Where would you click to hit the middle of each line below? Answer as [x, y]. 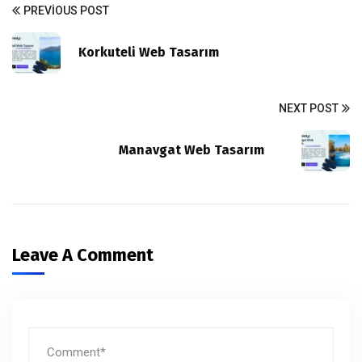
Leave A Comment [85, 255]
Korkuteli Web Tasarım [149, 53]
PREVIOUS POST [66, 10]
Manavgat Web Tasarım [201, 150]
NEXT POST [309, 108]
